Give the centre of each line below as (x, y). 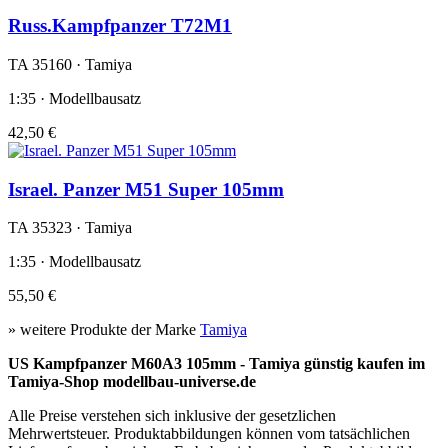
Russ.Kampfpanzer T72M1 (120, 26)
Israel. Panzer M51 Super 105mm (146, 189)
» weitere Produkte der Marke (104, 330)
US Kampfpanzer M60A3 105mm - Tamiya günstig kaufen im (216, 364)
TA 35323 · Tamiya (70, 228)
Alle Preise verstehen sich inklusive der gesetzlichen (172, 416)
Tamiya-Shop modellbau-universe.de (132, 382)
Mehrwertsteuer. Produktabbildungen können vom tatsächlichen (209, 434)
